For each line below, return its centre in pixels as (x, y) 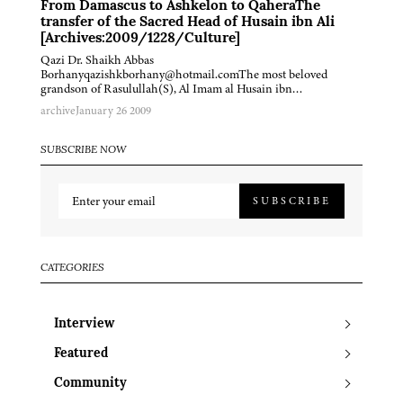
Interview (84, 324)
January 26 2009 (113, 110)
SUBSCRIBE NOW (84, 150)
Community (90, 383)
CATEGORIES (72, 268)
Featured (81, 354)
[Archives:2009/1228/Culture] (140, 38)
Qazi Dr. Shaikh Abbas (97, 59)
